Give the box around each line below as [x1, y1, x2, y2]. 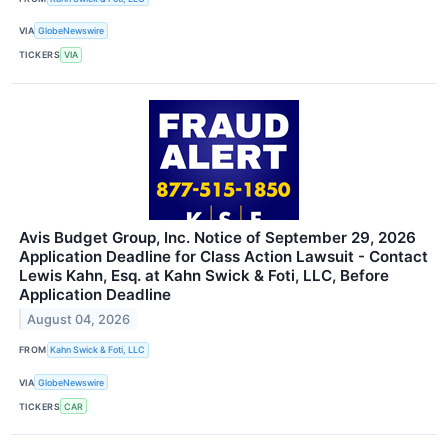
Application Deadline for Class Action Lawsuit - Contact [19, 246, 428, 266]
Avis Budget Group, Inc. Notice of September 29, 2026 [19, 227, 416, 247]
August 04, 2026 [27, 311, 131, 327]
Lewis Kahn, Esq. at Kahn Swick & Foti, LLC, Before [19, 265, 389, 285]
